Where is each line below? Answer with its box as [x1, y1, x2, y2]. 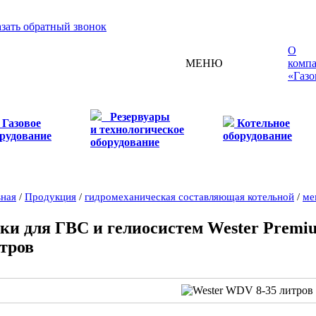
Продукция [25, 190, 76, 202]
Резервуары [110, 111, 170, 123]
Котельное [237, 117, 290, 129]
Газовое [2, 117, 41, 129]
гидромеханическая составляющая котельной [85, 190, 294, 202]
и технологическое [90, 123, 184, 135]
